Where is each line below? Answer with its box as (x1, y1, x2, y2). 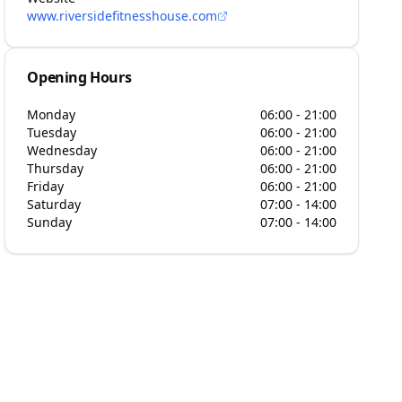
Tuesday (27, 124, 77, 141)
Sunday (27, 214, 73, 231)
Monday (27, 106, 76, 123)
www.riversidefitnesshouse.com (27, 7, 218, 24)
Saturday (27, 196, 82, 213)
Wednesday (27, 142, 98, 159)
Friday (27, 178, 65, 195)
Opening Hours (27, 67, 132, 87)
